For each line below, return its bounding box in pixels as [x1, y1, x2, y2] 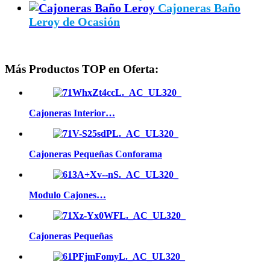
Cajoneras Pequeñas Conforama [29, 149, 162, 160]
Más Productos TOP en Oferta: [5, 63, 159, 76]
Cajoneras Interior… [29, 108, 115, 119]
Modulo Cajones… [29, 190, 106, 201]
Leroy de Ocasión [29, 14, 120, 28]
